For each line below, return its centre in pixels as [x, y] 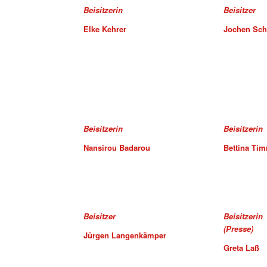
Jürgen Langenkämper [125, 235]
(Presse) [238, 228]
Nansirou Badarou [117, 148]
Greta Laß [241, 247]
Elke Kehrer [105, 29]
